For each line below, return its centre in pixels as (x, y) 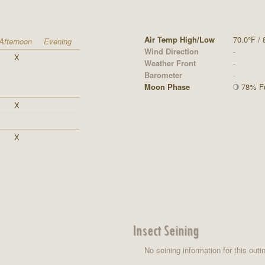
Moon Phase (167, 86)
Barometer (163, 75)
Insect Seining (165, 230)
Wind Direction (171, 51)
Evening (58, 41)
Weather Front (170, 63)
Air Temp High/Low (179, 39)
